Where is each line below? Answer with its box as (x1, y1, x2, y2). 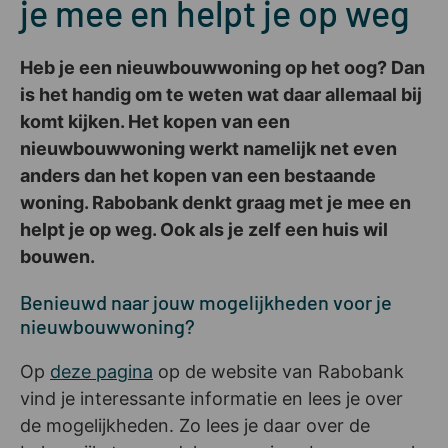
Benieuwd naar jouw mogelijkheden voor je (20, 289, 392, 314)
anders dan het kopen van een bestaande (20, 164, 376, 186)
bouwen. (20, 245, 99, 267)
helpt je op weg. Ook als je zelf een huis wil (20, 218, 388, 240)
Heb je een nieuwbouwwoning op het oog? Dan (20, 56, 425, 78)
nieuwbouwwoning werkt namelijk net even (20, 137, 397, 159)
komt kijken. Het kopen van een (20, 110, 290, 132)
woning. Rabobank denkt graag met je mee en (20, 191, 411, 213)
